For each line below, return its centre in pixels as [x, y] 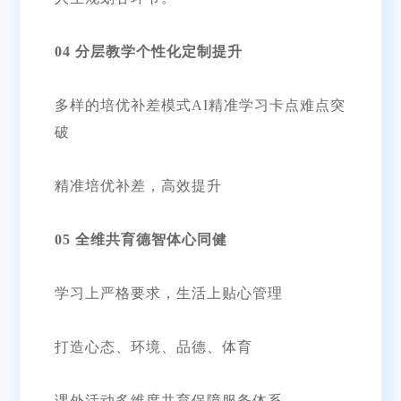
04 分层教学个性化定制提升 [148, 51]
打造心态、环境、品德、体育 [153, 346]
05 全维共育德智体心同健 [141, 239]
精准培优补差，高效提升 [138, 185]
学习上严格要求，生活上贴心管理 [168, 293]
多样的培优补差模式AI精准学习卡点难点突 [200, 105]
